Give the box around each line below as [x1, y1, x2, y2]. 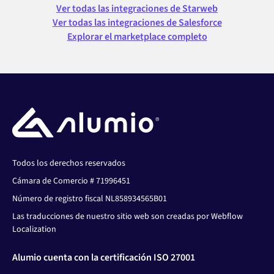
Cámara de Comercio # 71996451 [12, 174, 130, 187]
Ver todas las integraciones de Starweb [56, 2, 218, 16]
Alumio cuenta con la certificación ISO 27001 [12, 250, 195, 264]
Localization [12, 223, 56, 235]
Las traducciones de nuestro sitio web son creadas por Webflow [12, 210, 243, 223]
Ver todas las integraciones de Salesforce [52, 16, 222, 30]
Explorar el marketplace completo [67, 30, 207, 44]
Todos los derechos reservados [12, 157, 125, 169]
